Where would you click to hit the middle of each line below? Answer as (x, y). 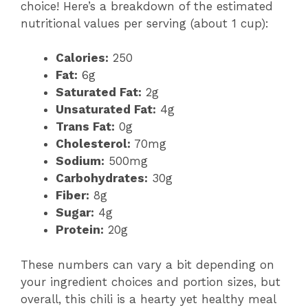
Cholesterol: (93, 144)
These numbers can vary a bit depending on (147, 264)
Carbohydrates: (102, 178)
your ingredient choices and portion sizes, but (151, 282)
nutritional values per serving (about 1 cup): (145, 23)
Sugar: (75, 213)
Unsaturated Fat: (106, 110)
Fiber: (73, 196)
